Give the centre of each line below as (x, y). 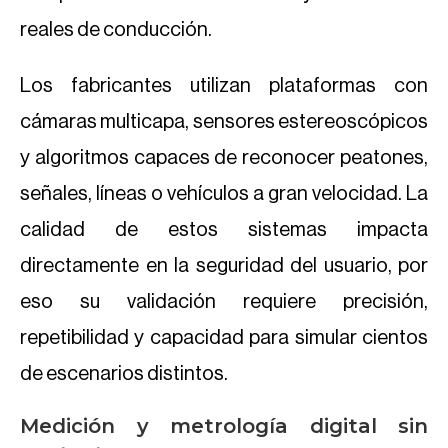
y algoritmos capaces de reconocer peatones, (224, 158)
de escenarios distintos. (125, 374)
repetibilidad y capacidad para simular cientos (224, 338)
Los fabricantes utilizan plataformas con (224, 86)
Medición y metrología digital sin (224, 426)
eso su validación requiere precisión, (224, 302)
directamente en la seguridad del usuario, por (224, 266)
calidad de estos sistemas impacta (224, 230)
